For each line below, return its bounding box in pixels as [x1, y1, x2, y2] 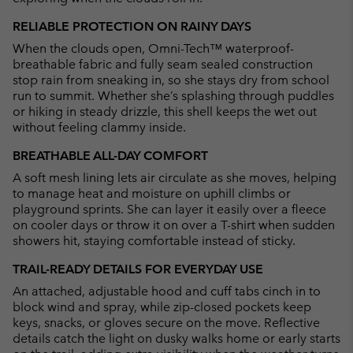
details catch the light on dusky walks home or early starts [13, 330, 340, 346]
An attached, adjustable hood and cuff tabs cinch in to [13, 283, 321, 299]
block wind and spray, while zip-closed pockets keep [13, 299, 311, 314]
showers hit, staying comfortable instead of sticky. [13, 232, 295, 248]
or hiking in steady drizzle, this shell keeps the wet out [13, 103, 317, 119]
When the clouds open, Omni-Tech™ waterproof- [13, 40, 294, 56]
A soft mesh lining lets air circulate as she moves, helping [13, 169, 336, 185]
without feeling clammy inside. [13, 119, 186, 135]
